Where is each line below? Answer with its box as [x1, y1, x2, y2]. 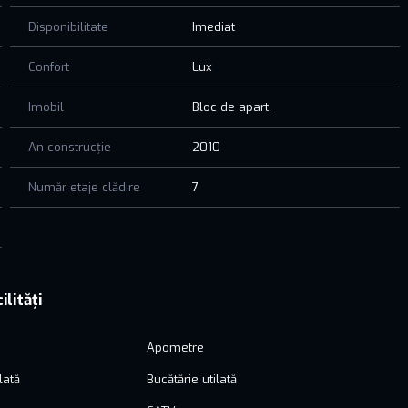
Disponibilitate [27, 18, 108, 35]
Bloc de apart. [192, 98, 272, 115]
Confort [27, 58, 69, 75]
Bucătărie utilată [147, 371, 238, 387]
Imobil [27, 98, 64, 115]
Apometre [147, 339, 205, 355]
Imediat [192, 18, 236, 35]
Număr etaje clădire [27, 178, 140, 195]
